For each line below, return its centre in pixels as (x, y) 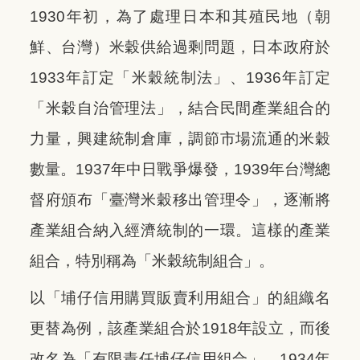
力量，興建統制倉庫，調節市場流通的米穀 (180, 138)
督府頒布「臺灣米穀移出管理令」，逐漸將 (180, 199)
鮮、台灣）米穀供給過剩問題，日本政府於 (180, 47)
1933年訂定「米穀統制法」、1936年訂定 (180, 77)
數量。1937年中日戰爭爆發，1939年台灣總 (180, 169)
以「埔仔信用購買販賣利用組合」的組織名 (180, 297)
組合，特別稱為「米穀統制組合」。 (152, 260)
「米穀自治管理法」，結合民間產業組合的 (180, 108)
